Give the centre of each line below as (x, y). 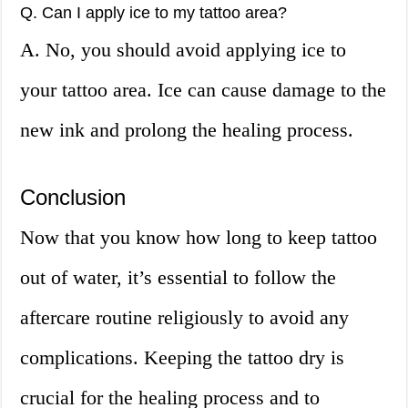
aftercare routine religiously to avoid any (185, 318)
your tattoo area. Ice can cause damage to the (204, 90)
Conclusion (73, 198)
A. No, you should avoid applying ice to (184, 50)
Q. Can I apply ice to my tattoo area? (154, 13)
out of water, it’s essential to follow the (178, 278)
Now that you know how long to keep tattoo (199, 238)
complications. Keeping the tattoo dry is (183, 358)
